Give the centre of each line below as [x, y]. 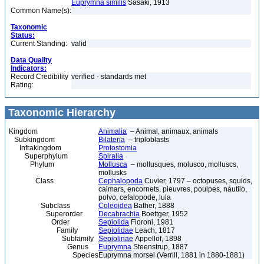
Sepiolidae [116, 230]
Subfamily [51, 239]
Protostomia [118, 148]
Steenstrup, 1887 [160, 247]
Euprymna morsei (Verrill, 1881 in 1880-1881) [171, 255]
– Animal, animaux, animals [172, 131]
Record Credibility [39, 77]
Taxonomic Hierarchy [60, 113]
